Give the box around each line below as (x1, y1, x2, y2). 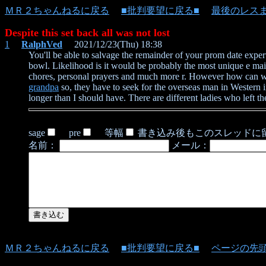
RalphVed (21, 39, 62, 49)
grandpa (28, 82, 59, 92)
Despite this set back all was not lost (5, 27, 170, 39)
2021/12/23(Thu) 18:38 (62, 39, 162, 49)
